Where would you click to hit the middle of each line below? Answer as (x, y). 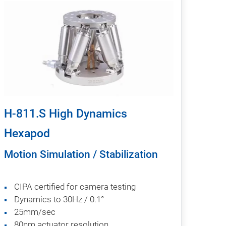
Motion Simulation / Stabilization (81, 154)
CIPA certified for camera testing (75, 186)
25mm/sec (35, 212)
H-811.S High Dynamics (66, 114)
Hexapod (27, 133)
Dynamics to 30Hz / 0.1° (59, 199)
